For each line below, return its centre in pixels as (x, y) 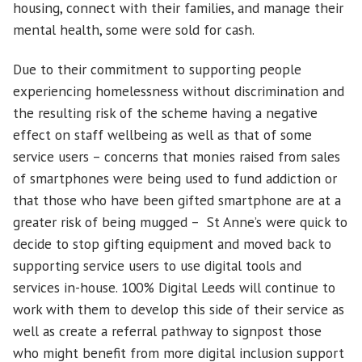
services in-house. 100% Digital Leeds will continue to (174, 287)
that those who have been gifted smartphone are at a (177, 200)
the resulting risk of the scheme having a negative (165, 112)
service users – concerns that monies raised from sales (177, 156)
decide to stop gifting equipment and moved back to (172, 243)
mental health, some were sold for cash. (135, 30)
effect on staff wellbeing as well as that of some (162, 134)
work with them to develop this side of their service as (179, 309)
